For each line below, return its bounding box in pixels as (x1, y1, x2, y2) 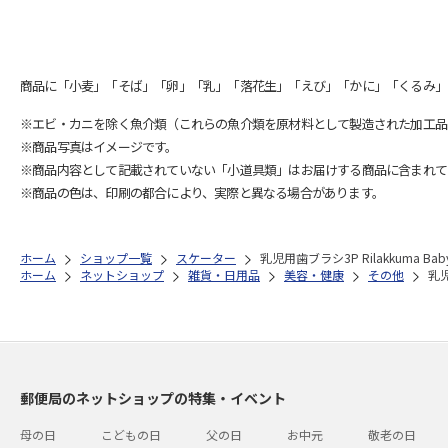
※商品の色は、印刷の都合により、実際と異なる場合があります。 (20, 182, 384, 202)
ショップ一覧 (80, 248, 152, 266)
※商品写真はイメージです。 (20, 136, 178, 156)
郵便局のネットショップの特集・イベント (20, 387, 286, 408)
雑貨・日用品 (188, 265, 260, 283)
